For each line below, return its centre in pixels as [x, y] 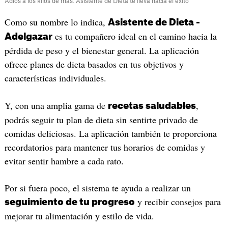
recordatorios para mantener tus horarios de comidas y [105, 147]
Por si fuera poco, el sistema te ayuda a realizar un [97, 188]
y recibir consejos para [178, 202]
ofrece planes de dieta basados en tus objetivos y [94, 64]
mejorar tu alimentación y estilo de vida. [79, 216]
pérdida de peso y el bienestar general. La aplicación [102, 51]
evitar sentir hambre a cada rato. [64, 161]
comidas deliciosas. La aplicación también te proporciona [110, 133]
